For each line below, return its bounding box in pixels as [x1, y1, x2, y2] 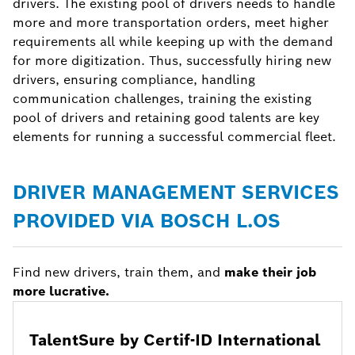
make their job [224, 264, 316, 281]
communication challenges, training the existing [13, 90, 311, 108]
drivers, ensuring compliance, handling [13, 71, 255, 89]
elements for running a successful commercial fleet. [13, 128, 336, 146]
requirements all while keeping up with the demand [13, 33, 333, 51]
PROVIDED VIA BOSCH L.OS [13, 208, 281, 234]
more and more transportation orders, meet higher [13, 14, 329, 32]
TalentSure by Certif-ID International [29, 330, 320, 351]
